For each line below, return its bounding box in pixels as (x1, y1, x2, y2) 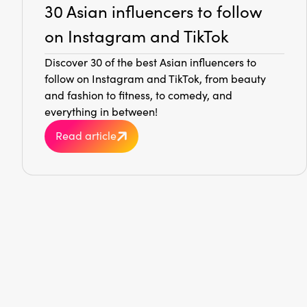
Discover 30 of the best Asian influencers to (45, 55, 256, 70)
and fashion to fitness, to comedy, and (45, 88, 232, 103)
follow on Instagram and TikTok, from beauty (45, 71, 266, 86)
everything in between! (45, 104, 158, 119)
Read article (56, 127, 116, 143)
